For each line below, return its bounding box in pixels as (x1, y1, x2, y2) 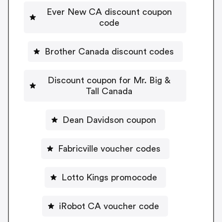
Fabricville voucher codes (57, 144, 161, 153)
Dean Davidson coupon (62, 115, 156, 124)
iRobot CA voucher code (59, 201, 159, 211)
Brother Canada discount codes (44, 47, 174, 56)
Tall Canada (86, 86, 132, 96)
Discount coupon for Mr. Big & (48, 75, 170, 85)
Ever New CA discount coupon (46, 7, 172, 16)
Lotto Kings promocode (61, 172, 157, 182)
